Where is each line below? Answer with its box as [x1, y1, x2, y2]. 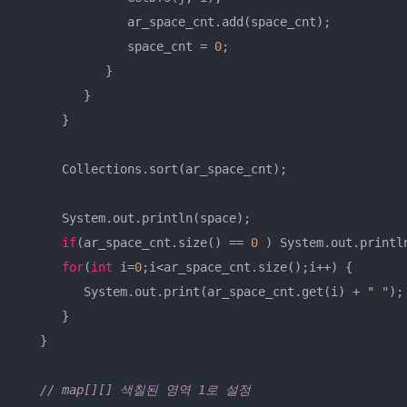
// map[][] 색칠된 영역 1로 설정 [40, 382, 251, 397]
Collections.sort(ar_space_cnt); [18, 162, 287, 176]
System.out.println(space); [18, 211, 251, 225]
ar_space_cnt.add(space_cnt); [18, 15, 331, 29]
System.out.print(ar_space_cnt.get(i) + [18, 284, 367, 299]
